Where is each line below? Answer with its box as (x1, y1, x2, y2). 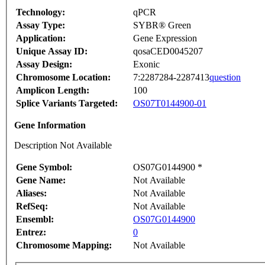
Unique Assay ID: (16, 46, 88, 57)
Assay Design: (16, 59, 72, 70)
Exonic (133, 59, 160, 70)
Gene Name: (16, 175, 66, 186)
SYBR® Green (133, 20, 191, 31)
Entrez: (16, 227, 46, 238)
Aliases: (16, 188, 47, 199)
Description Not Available (14, 140, 112, 151)
